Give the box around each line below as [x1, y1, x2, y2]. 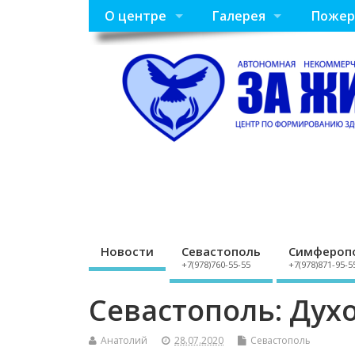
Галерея [211, 7, 265, 25]
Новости [101, 243, 154, 260]
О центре [105, 7, 167, 25]
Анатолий [101, 333, 147, 347]
